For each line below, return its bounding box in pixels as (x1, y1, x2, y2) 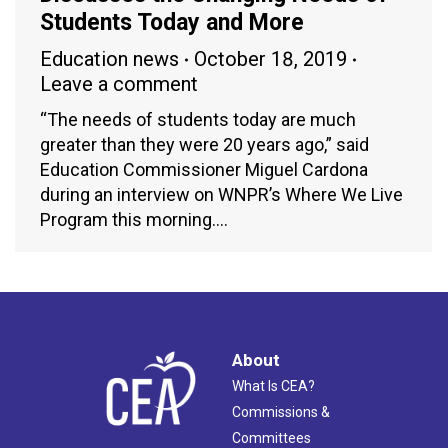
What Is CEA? (232, 378, 315, 395)
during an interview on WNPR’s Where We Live (40, 184, 403, 206)
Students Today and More (40, 9, 304, 37)
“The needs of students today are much (40, 109, 356, 131)
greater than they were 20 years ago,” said (40, 134, 369, 156)
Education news (40, 47, 179, 72)
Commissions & (232, 404, 330, 421)
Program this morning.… (40, 209, 228, 231)
